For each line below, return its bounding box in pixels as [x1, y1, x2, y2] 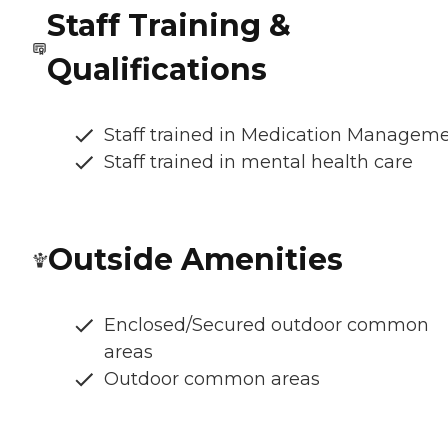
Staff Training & [46, 7, 291, 45]
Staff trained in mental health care [104, 151, 413, 174]
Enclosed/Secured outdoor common [104, 314, 429, 337]
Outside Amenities [48, 241, 343, 279]
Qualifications [46, 51, 267, 89]
